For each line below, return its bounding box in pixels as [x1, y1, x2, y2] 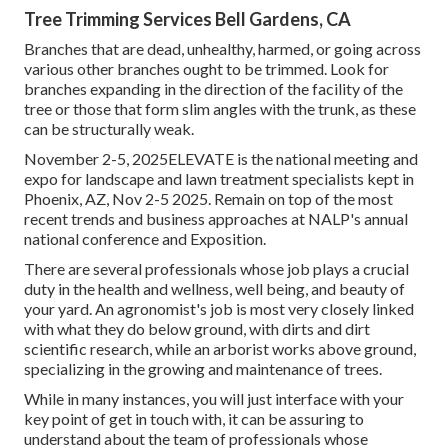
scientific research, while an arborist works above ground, [24, 338, 416, 358]
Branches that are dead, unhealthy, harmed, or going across [24, 38, 421, 58]
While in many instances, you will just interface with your [24, 388, 404, 408]
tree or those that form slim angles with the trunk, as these [24, 98, 416, 118]
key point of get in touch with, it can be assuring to [24, 408, 364, 428]
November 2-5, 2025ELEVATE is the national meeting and [24, 148, 418, 168]
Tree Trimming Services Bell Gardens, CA [24, 7, 351, 30]
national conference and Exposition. [24, 228, 266, 248]
